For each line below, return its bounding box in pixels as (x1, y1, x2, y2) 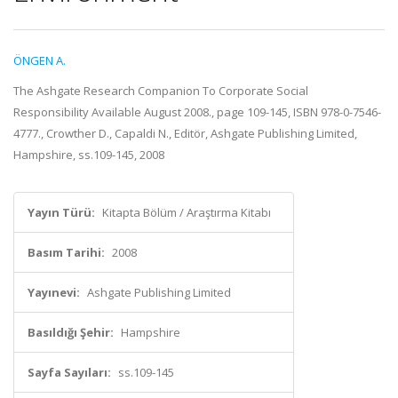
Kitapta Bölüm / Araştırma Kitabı (102, 204, 271, 220)
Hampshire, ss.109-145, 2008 (13, 147, 164, 163)
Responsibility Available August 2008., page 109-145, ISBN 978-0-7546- (13, 104, 381, 120)
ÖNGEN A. (13, 52, 66, 68)
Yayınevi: (28, 284, 80, 300)
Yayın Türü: (28, 204, 95, 220)
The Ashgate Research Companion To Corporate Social (13, 83, 308, 99)
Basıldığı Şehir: (28, 324, 114, 340)
